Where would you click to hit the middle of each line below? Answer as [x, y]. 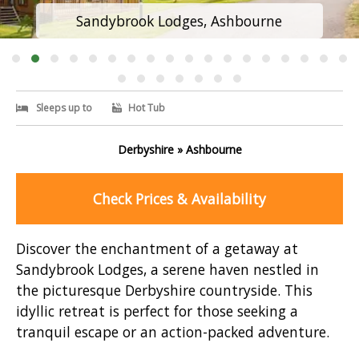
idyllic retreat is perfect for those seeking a [157, 311]
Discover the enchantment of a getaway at [157, 249]
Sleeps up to [64, 108]
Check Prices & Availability [179, 199]
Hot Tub [145, 108]
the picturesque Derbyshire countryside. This [164, 290]
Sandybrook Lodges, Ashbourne [179, 21]
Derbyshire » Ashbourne [179, 149]
